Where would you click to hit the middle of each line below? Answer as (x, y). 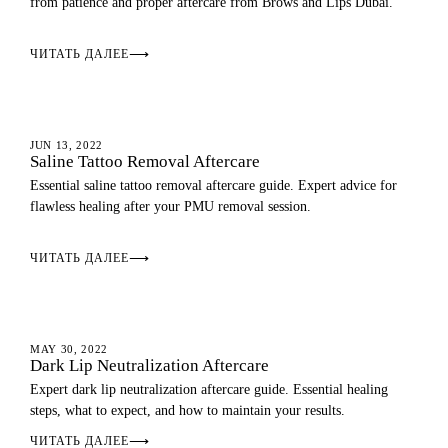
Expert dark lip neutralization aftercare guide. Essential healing (209, 389)
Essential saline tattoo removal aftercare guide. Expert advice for (213, 185)
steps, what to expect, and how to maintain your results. (187, 410)
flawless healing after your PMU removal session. (170, 206)
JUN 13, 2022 (66, 145)
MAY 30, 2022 (69, 349)
